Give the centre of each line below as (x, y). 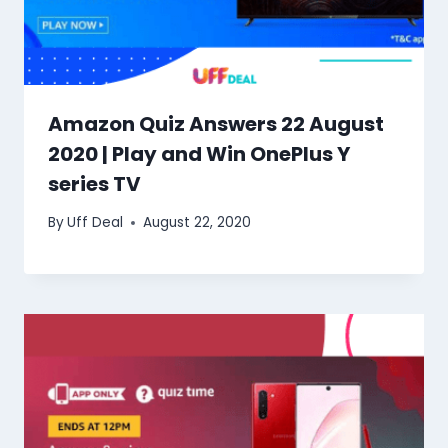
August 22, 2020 (197, 223)
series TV (94, 183)
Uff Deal (95, 223)
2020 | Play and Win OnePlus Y (199, 153)
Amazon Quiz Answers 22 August (216, 123)
